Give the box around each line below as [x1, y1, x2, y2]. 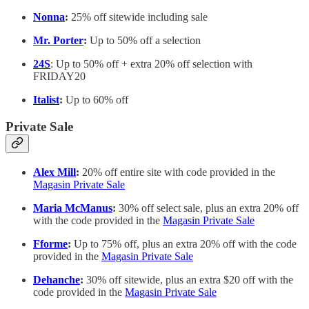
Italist [33, 94, 59, 106]
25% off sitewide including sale [68, 11, 208, 23]
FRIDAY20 [33, 70, 86, 83]
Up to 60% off [63, 94, 128, 106]
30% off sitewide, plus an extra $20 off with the [86, 273, 293, 286]
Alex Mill [33, 166, 76, 178]
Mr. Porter [33, 34, 83, 47]
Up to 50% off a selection [90, 34, 201, 47]
